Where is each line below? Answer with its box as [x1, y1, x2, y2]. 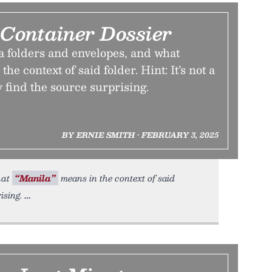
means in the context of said [58, 171, 175, 185]
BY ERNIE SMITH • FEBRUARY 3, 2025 [61, 129, 219, 141]
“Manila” [15, 171, 56, 185]
